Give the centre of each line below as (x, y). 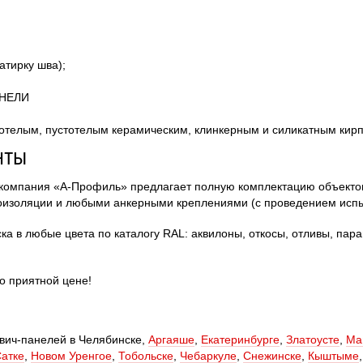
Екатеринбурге (240, 340)
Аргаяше (171, 340)
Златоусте (313, 340)
